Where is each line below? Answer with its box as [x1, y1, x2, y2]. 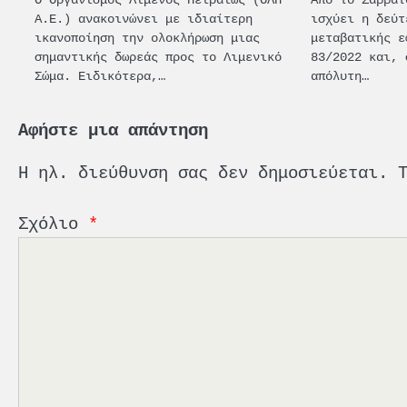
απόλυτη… [311, 67, 370, 84]
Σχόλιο [18, 214, 88, 234]
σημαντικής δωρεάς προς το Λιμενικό [35, 48, 282, 65]
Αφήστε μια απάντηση [18, 120, 208, 141]
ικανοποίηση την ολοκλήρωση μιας [35, 29, 260, 45]
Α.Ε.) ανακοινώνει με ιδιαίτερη [35, 10, 253, 26]
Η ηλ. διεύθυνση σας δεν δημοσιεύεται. [18, 163, 388, 183]
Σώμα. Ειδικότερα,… [35, 67, 165, 84]
